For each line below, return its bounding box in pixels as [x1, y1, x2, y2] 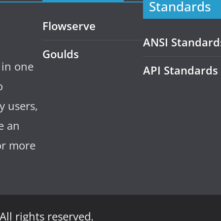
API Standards [143, 63, 218, 78]
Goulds [42, 46, 79, 62]
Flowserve [42, 18, 96, 34]
